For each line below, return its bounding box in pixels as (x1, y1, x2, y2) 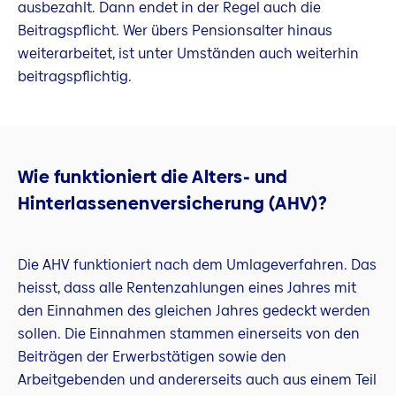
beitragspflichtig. (18, 66, 132, 88)
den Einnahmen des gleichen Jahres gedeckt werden (18, 300, 370, 321)
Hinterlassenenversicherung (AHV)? (18, 191, 328, 217)
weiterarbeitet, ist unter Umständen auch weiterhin (18, 43, 359, 65)
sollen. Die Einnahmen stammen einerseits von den (18, 323, 360, 344)
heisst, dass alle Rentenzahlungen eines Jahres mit (18, 277, 356, 298)
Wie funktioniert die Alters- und (18, 164, 288, 190)
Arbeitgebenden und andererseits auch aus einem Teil (18, 369, 377, 390)
